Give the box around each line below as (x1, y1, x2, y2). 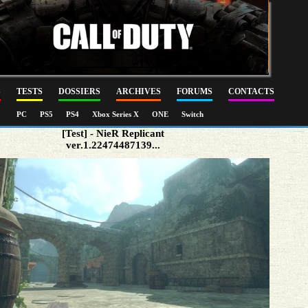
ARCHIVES (116, 87, 161, 96)
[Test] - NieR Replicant (62, 128, 165, 139)
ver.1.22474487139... (66, 140, 161, 151)
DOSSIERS (58, 87, 100, 96)
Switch (181, 110, 203, 118)
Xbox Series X (92, 110, 141, 118)
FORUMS (177, 87, 212, 96)
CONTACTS (228, 87, 274, 96)
